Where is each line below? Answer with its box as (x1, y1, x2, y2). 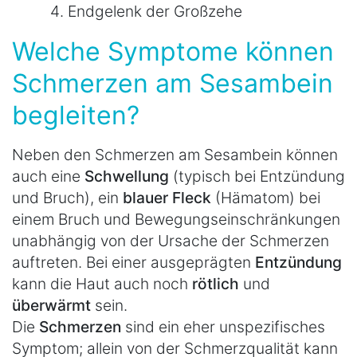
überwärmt (12, 296, 91, 316)
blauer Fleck (123, 188, 211, 208)
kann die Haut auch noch (12, 274, 192, 294)
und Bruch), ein (12, 188, 123, 208)
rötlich (192, 274, 239, 294)
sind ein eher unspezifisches (121, 317, 325, 337)
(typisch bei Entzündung (169, 167, 345, 186)
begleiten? (12, 100, 139, 131)
